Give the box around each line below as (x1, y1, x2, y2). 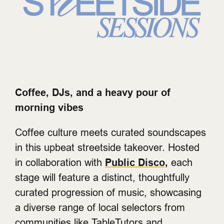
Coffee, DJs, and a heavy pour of (15, 86, 170, 99)
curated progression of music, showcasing (15, 186, 201, 198)
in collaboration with (15, 156, 105, 168)
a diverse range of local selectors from (15, 201, 185, 213)
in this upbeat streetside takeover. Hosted (15, 141, 199, 153)
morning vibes (15, 101, 83, 114)
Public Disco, (105, 156, 168, 169)
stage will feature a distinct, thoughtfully (15, 171, 189, 183)
